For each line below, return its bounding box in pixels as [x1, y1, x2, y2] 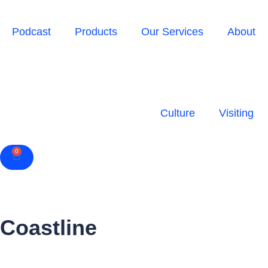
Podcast [12, 26, 51, 38]
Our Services [141, 26, 203, 38]
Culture [160, 107, 195, 119]
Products [75, 26, 117, 38]
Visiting [218, 107, 254, 119]
